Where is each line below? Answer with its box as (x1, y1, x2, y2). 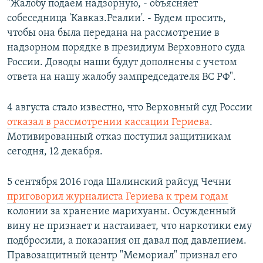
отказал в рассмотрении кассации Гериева (7, 117, 210, 129)
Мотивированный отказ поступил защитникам (7, 131, 231, 143)
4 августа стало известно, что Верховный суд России (7, 102, 252, 114)
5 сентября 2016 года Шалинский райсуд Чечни (7, 177, 231, 188)
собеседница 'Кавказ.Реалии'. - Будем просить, (7, 13, 226, 25)
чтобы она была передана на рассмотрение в (7, 28, 220, 39)
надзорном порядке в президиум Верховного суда (7, 42, 245, 54)
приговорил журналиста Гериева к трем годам (7, 191, 228, 203)
